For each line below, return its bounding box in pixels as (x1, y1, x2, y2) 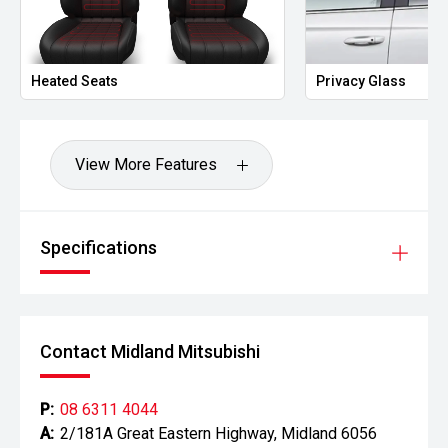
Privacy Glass (316, 73, 407, 90)
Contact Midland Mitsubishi (40, 341, 260, 363)
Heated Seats (31, 73, 118, 90)
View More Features (75, 155, 217, 175)
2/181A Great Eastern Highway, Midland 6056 (60, 424, 377, 444)
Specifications (40, 237, 157, 259)
